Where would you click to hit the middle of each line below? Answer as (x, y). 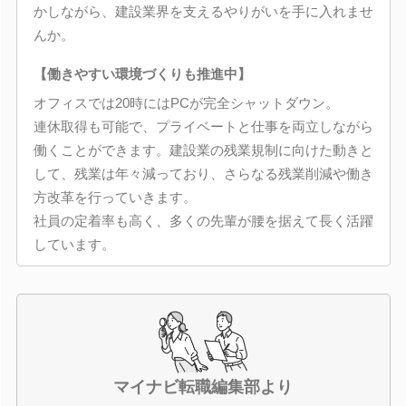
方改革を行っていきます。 (115, 197)
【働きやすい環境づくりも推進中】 (142, 74)
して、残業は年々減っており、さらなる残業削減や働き (203, 174)
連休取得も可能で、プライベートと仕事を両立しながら (203, 126)
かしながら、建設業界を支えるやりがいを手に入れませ (203, 11)
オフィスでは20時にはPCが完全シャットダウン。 (186, 103)
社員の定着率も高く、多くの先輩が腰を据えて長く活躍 (203, 221)
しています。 (74, 244)
